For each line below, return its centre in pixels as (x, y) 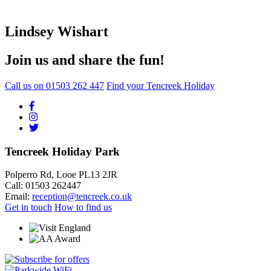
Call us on (25, 85)
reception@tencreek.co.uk (82, 197)
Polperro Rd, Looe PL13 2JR (61, 175)
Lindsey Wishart (57, 32)
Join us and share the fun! (85, 60)
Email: (18, 197)
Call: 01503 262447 (43, 186)
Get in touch (28, 207)
